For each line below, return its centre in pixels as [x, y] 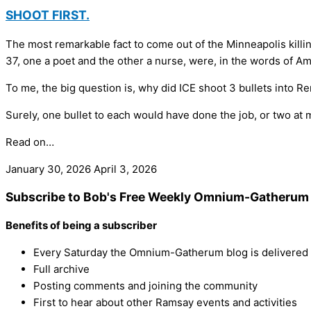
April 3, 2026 [125, 169]
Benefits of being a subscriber [81, 225]
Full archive [61, 269]
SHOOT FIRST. [48, 15]
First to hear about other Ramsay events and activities [165, 302]
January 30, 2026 [50, 169]
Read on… [30, 142]
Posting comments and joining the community [145, 285]
